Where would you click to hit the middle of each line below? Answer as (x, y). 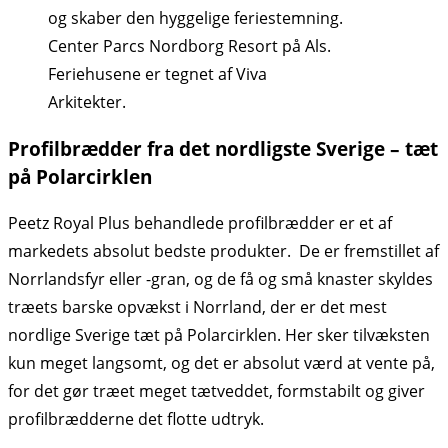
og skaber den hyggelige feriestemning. (195, 18)
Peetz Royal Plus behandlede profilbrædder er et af (200, 223)
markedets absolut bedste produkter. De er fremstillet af (223, 251)
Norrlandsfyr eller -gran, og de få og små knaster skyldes (220, 279)
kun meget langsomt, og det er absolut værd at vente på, (221, 363)
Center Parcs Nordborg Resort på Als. (189, 46)
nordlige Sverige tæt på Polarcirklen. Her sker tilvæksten (219, 335)
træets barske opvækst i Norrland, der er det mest (197, 307)
